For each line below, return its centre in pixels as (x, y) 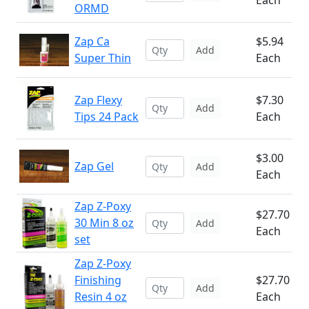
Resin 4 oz (101, 297)
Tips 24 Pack (107, 117)
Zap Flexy (98, 100)
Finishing (98, 280)
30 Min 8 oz (104, 223)
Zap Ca (92, 41)
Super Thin (103, 58)
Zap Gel (94, 166)
